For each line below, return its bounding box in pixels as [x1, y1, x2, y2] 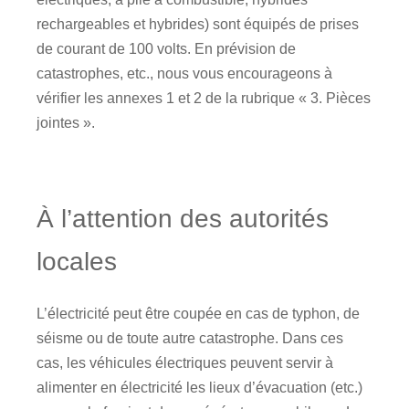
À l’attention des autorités [37, 204, 329, 233]
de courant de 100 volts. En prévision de [37, 41, 296, 57]
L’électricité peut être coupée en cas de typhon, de [37, 306, 360, 321]
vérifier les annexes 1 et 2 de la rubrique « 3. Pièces [37, 90, 371, 106]
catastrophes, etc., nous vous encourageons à [37, 66, 332, 81]
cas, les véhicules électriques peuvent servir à [37, 355, 333, 371]
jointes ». [37, 115, 95, 131]
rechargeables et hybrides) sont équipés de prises [37, 16, 359, 32]
